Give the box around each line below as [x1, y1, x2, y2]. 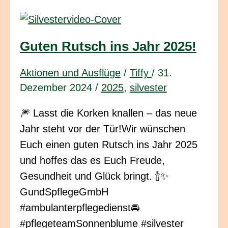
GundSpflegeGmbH [19, 186, 108, 197]
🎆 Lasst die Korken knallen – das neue [19, 107, 197, 119]
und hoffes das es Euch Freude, [19, 154, 165, 166]
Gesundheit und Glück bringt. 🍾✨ [19, 170, 168, 182]
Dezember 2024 [19, 81, 95, 93]
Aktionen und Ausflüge [19, 67, 121, 78]
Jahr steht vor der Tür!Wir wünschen [19, 123, 185, 134]
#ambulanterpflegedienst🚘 [19, 202, 140, 213]
